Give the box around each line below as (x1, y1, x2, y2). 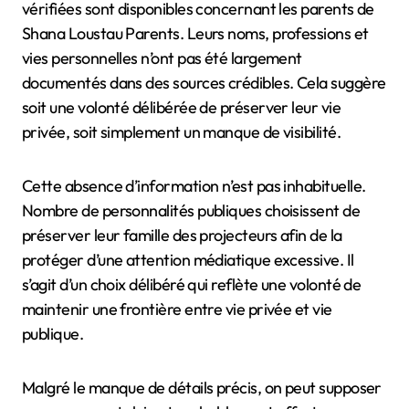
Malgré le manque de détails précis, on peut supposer (22, 376, 382, 398)
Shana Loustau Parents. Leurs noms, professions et (22, 22, 369, 44)
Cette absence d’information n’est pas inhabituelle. (22, 174, 366, 196)
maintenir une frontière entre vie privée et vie (22, 298, 332, 320)
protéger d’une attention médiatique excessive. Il (22, 248, 354, 270)
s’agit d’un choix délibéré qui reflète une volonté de (22, 273, 362, 295)
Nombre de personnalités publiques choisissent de (22, 199, 361, 221)
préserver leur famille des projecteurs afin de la (22, 224, 342, 246)
